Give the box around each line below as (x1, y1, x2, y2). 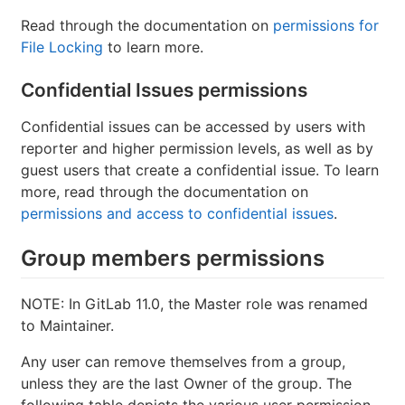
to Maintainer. (21, 316, 114, 335)
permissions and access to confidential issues (21, 204, 334, 223)
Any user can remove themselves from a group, (21, 353, 345, 372)
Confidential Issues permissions (21, 79, 307, 102)
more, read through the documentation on (21, 183, 308, 202)
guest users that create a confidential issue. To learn (21, 161, 379, 180)
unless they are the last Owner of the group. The (21, 374, 352, 393)
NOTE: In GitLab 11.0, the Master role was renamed (21, 295, 368, 314)
